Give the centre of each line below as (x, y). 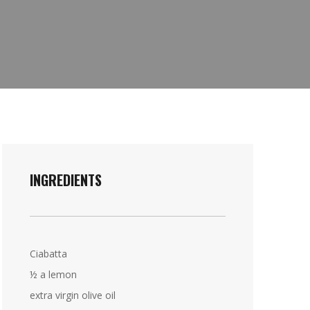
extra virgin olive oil (72, 295)
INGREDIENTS (65, 180)
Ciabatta (48, 254)
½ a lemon (53, 274)
